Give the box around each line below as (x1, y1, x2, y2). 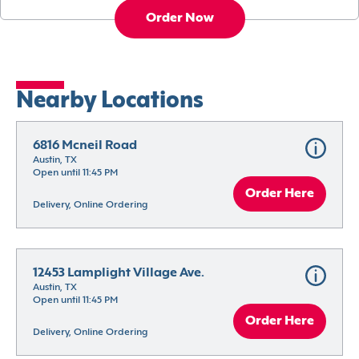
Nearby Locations (16, 91, 204, 113)
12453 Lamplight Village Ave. (33, 267, 204, 280)
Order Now (145, 12, 214, 26)
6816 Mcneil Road (33, 139, 137, 153)
